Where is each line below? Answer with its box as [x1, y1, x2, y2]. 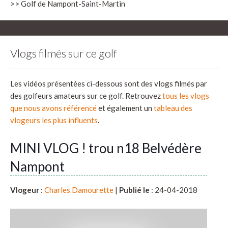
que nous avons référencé [10, 103, 97, 112]
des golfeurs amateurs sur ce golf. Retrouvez [10, 91, 162, 100]
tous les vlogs [162, 91, 209, 100]
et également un [97, 103, 154, 112]
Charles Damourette [44, 185, 113, 194]
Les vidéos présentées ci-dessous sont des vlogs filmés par [10, 78, 207, 88]
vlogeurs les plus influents [10, 115, 98, 125]
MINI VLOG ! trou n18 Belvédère [10, 139, 202, 156]
